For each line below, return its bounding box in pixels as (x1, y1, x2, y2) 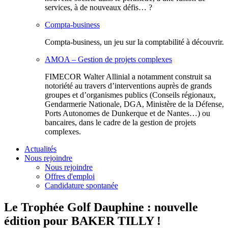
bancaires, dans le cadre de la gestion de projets (45, 118, 196, 127)
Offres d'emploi (45, 172, 95, 181)
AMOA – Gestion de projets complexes (45, 55, 172, 64)
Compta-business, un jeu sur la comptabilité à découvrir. (45, 38, 224, 46)
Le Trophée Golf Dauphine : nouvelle (4, 200, 198, 214)
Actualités (24, 145, 56, 153)
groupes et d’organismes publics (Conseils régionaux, (45, 91, 216, 99)
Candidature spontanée (45, 181, 118, 190)
